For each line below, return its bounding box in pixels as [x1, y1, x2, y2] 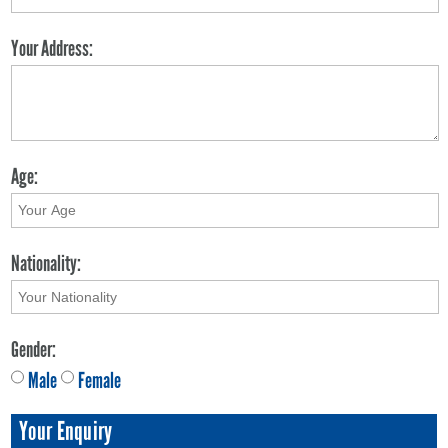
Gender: [11, 336, 57, 364]
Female [78, 367, 122, 395]
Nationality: [11, 249, 82, 277]
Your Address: [11, 34, 94, 62]
